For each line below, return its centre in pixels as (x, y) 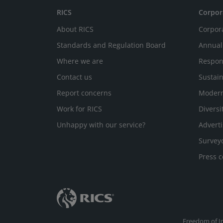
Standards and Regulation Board (111, 45)
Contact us (74, 77)
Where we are (80, 61)
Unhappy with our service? (101, 125)
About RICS (75, 29)
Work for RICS (79, 109)
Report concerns (84, 93)
